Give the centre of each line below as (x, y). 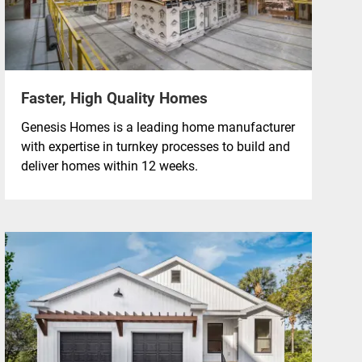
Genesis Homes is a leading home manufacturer (158, 126)
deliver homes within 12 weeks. (109, 165)
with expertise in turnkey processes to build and (156, 145)
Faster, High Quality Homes (114, 97)
